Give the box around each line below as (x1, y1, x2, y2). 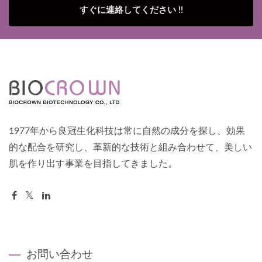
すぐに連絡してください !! (79, 6, 183, 15)
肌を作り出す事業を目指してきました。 (9, 159, 177, 169)
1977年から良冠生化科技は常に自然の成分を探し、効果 (9, 126, 245, 136)
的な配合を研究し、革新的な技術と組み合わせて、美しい (9, 143, 252, 153)
